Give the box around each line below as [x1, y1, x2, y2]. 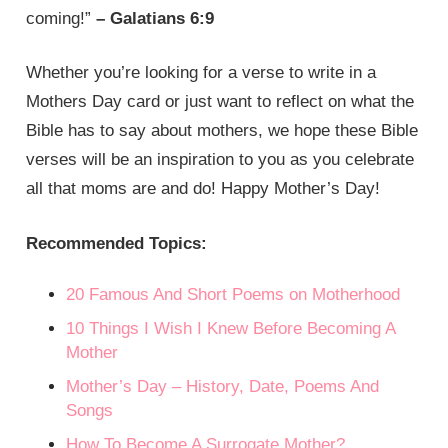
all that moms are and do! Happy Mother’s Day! [26, 179, 381, 199]
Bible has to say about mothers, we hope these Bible [26, 121, 419, 141]
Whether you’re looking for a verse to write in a [26, 63, 377, 83]
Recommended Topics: [26, 233, 208, 253]
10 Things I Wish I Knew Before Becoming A [66, 319, 396, 339]
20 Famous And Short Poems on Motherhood [66, 285, 401, 305]
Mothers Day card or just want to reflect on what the [26, 92, 415, 112]
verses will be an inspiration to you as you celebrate [26, 150, 415, 170]
